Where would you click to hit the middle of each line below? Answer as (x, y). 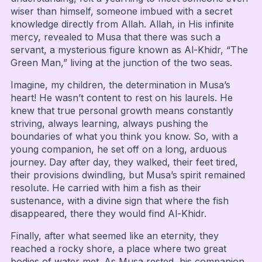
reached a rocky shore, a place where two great (118, 248)
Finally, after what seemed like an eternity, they (114, 235)
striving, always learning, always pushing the (109, 123)
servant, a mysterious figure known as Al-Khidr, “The (129, 49)
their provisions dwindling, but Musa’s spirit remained (127, 175)
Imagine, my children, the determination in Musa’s (120, 85)
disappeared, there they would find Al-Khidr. (108, 213)
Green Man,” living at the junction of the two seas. (121, 62)
